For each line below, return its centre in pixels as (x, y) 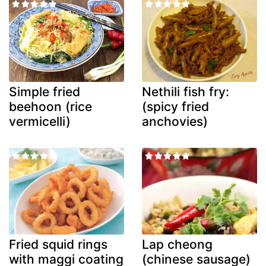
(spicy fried (175, 107)
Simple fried (45, 92)
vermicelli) (40, 122)
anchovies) (175, 122)
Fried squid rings (58, 244)
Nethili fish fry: (186, 92)
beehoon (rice (50, 107)
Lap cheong (177, 244)
